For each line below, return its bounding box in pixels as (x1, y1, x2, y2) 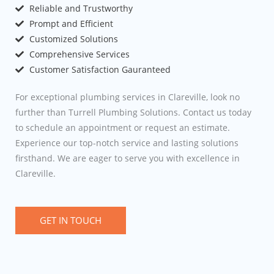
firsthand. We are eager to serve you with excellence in (15, 152, 240, 165)
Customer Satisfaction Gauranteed (29, 64, 171, 76)
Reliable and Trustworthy (29, 2, 133, 15)
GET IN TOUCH (40, 214, 102, 227)
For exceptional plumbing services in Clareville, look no (15, 91, 240, 103)
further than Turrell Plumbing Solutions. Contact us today (15, 106, 251, 119)
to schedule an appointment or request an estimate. (15, 122, 230, 134)
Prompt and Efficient (29, 18, 113, 30)
